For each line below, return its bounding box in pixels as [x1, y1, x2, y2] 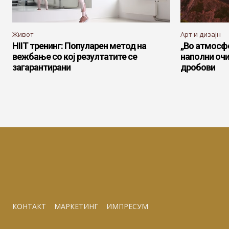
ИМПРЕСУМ [106, 201, 148, 212]
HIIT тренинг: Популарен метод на [12, 40, 146, 52]
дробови [180, 62, 215, 73]
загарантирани [12, 62, 71, 73]
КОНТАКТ [12, 201, 46, 212]
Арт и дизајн [180, 30, 221, 39]
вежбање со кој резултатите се [12, 51, 137, 62]
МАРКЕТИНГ [54, 201, 98, 212]
